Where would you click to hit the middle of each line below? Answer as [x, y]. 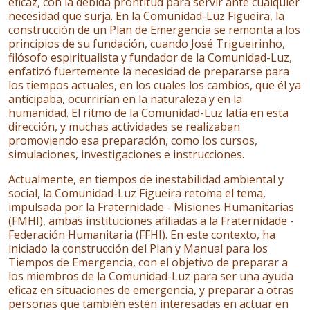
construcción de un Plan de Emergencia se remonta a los [154, 30]
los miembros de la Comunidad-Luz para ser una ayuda [151, 276]
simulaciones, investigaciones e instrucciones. [126, 154]
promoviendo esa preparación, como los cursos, [133, 140]
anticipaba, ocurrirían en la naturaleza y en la [125, 99]
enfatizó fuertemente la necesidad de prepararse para [149, 71]
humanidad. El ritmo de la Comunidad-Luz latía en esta [148, 113]
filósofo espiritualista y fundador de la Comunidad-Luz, [150, 57]
